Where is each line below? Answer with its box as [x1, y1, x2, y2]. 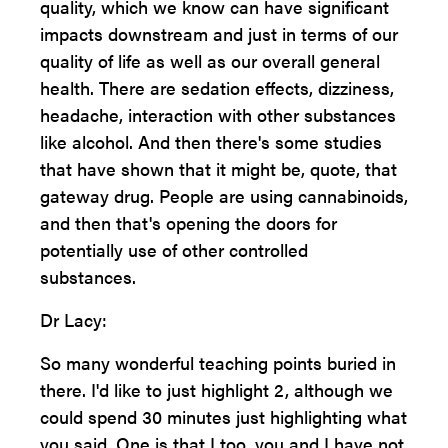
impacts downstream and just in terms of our [40, 21, 398, 46]
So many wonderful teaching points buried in [40, 350, 396, 375]
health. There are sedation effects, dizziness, [40, 75, 394, 100]
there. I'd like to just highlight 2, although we [40, 377, 393, 402]
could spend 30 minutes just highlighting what [40, 404, 407, 429]
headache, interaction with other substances [40, 102, 396, 127]
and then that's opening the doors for [40, 210, 337, 235]
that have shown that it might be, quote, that [40, 156, 397, 181]
